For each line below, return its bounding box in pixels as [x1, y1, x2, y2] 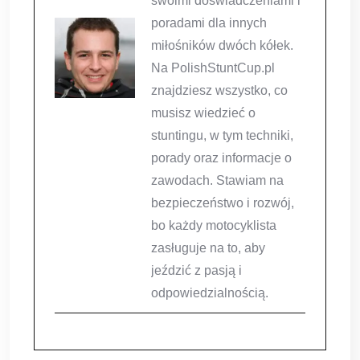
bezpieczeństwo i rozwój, [151, 196, 294, 211]
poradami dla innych [151, 16, 267, 31]
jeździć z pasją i [151, 264, 242, 278]
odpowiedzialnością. [151, 286, 268, 301]
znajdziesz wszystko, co [151, 84, 288, 98]
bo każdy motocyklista [151, 219, 276, 233]
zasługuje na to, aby [151, 241, 265, 256]
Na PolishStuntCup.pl [151, 61, 275, 76]
